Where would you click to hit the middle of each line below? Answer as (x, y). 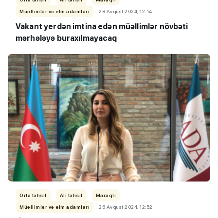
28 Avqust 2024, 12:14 (126, 11)
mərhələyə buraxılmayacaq (66, 38)
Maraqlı (106, 195)
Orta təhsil (33, 195)
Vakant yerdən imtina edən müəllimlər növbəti (102, 27)
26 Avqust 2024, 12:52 (126, 207)
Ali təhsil (71, 195)
